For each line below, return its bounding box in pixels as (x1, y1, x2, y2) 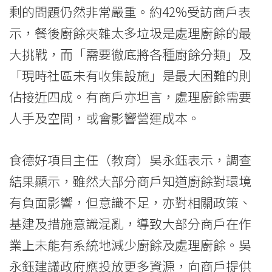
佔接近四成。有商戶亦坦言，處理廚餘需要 (9, 87, 251, 106)
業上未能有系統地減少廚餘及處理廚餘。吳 (9, 236, 251, 254)
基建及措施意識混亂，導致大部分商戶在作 (9, 214, 251, 233)
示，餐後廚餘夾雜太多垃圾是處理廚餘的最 (9, 24, 251, 42)
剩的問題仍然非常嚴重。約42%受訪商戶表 (9, 2, 251, 21)
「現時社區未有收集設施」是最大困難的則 (9, 66, 251, 85)
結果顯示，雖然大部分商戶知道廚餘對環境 (9, 172, 251, 191)
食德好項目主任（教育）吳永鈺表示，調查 (9, 151, 251, 169)
